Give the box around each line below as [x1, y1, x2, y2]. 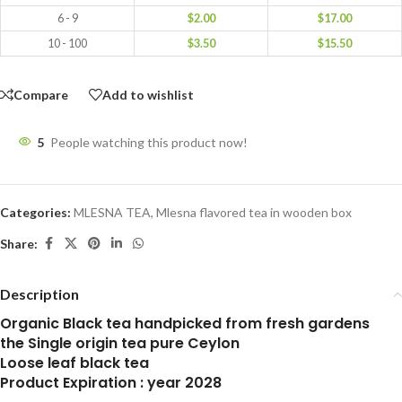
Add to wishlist [102, 86, 194, 102]
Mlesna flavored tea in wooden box [156, 205, 352, 221]
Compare [13, 86, 68, 102]
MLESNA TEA [74, 205, 151, 221]
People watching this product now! [50, 135, 248, 151]
